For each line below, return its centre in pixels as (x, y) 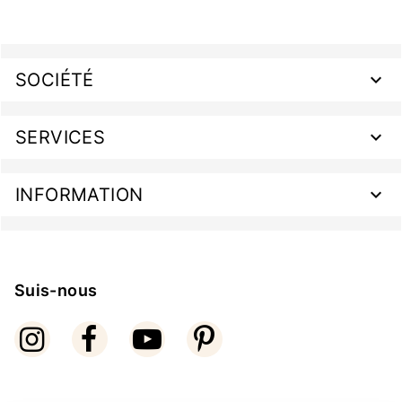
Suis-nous (56, 290)
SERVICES (61, 137)
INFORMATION (79, 195)
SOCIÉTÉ (55, 80)
